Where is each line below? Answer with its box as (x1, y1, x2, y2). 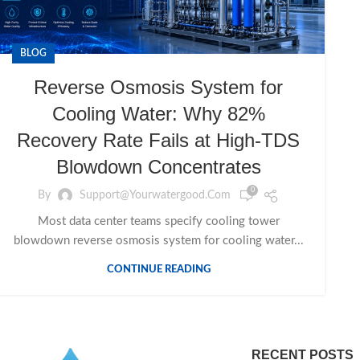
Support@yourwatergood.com (80, 190, 231, 202)
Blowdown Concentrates (55, 155, 261, 178)
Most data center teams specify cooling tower (37, 215, 280, 227)
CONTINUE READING (106, 264, 211, 275)
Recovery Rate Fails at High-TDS (17, 129, 300, 151)
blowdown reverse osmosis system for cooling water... (13, 234, 304, 247)
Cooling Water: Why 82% (51, 102, 265, 125)
